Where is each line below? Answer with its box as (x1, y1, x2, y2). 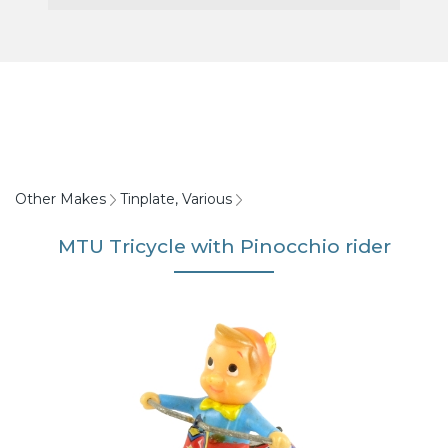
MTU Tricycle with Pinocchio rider (57, 233, 391, 258)
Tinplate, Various (120, 189, 232, 208)
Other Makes (15, 189, 106, 208)
